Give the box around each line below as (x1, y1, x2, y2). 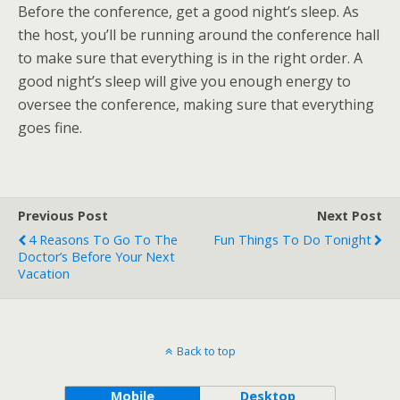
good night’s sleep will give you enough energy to (18, 71, 351, 91)
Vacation (18, 264, 70, 282)
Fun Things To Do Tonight (213, 230, 371, 248)
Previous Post (18, 206, 108, 224)
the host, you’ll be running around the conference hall (18, 24, 379, 45)
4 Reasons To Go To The (29, 230, 178, 248)
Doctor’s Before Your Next (18, 247, 175, 265)
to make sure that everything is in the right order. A (18, 47, 362, 68)
